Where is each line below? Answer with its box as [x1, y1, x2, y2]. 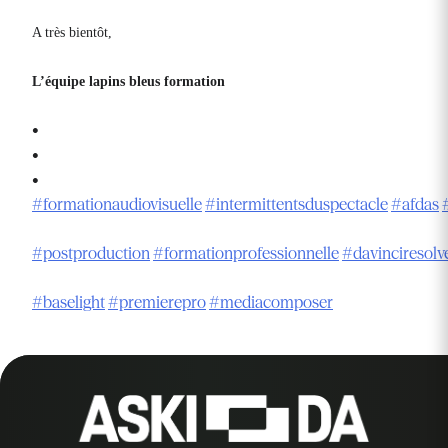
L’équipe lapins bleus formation [32, 74, 225, 90]
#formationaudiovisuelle [32, 194, 202, 215]
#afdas [391, 194, 439, 215]
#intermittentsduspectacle [205, 194, 388, 215]
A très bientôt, [32, 25, 112, 41]
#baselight [32, 292, 105, 313]
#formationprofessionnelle [153, 243, 339, 264]
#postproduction [32, 243, 150, 264]
